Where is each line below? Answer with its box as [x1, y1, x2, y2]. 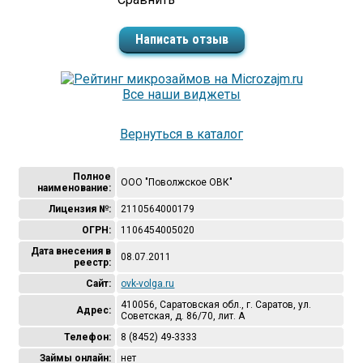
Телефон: [64, 331, 112, 343]
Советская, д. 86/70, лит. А [121, 310, 246, 322]
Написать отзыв [135, 32, 228, 47]
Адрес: [76, 305, 112, 316]
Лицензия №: [49, 203, 112, 215]
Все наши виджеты [122, 87, 241, 102]
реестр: [74, 257, 112, 268]
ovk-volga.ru [121, 278, 175, 289]
